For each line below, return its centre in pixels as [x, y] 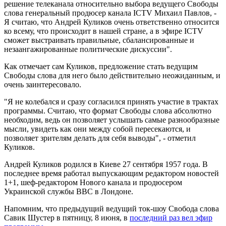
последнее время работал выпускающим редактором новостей [111, 173]
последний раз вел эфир [171, 217]
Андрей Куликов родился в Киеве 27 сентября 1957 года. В [106, 164]
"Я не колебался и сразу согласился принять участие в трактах [111, 101]
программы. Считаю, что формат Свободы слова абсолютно [108, 110]
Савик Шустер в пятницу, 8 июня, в [67, 217]
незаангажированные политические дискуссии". [88, 49]
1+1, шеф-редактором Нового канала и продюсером [93, 182]
